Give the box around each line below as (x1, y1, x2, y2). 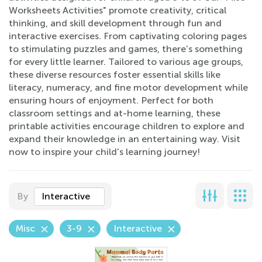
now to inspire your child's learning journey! (9, 146, 200, 157)
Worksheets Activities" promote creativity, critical (9, 5, 226, 16)
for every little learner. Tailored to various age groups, (9, 56, 243, 67)
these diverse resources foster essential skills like (9, 69, 220, 80)
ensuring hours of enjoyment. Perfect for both (9, 95, 213, 106)
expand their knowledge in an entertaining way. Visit (9, 133, 240, 144)
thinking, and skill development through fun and (9, 18, 222, 29)
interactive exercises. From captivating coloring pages (9, 30, 247, 42)
